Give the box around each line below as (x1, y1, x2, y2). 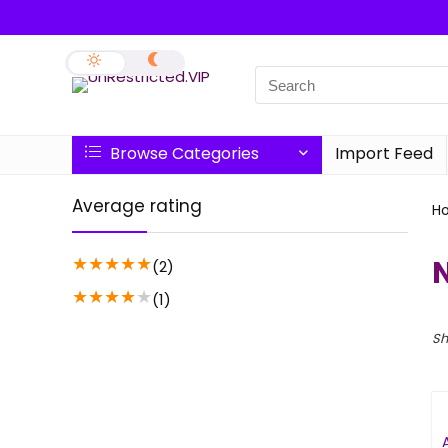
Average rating (72, 194, 202, 218)
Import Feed (335, 142, 433, 165)
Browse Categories (106, 142, 259, 165)
